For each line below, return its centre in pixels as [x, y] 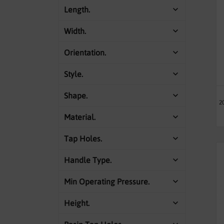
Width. [75, 31]
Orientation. [85, 52]
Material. [80, 117]
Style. [73, 74]
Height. [77, 203]
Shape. [76, 95]
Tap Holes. [83, 138]
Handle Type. [88, 160]
